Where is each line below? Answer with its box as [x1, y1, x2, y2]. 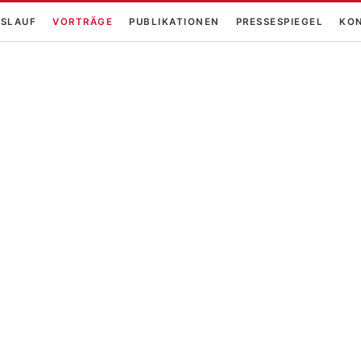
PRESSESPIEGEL [235, 15, 323, 27]
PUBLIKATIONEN [129, 15, 220, 27]
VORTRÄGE [52, 15, 113, 27]
